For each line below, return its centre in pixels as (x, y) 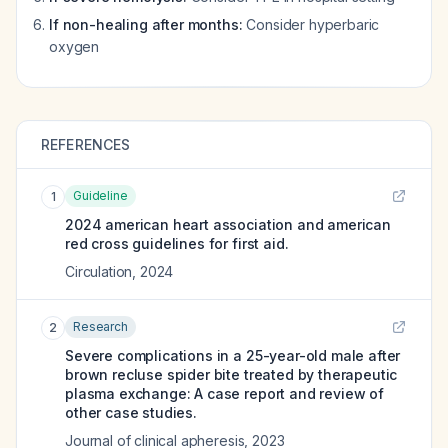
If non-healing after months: (146, 24)
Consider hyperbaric (311, 24)
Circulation (99, 271)
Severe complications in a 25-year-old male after (233, 355)
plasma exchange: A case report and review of (224, 393)
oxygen (74, 46)
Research (100, 326)
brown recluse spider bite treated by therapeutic (231, 374)
